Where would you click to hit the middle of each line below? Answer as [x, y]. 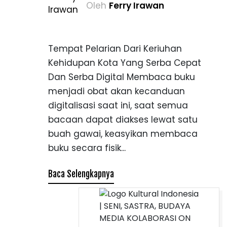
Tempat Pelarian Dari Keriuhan [115, 49]
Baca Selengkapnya [81, 174]
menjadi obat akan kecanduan [117, 91]
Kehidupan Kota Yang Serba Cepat [125, 63]
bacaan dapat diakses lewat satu [123, 120]
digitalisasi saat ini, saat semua [118, 105]
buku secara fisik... [87, 148]
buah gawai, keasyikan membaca [123, 134]
